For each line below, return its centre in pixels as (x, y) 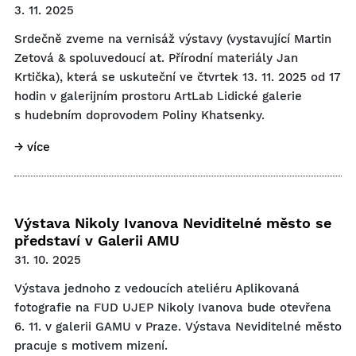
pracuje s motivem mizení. (91, 346)
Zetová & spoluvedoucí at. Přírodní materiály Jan (156, 58)
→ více (32, 147)
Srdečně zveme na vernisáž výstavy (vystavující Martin (173, 39)
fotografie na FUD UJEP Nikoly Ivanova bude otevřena (173, 308)
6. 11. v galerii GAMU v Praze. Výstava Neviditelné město (178, 327)
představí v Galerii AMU (97, 240)
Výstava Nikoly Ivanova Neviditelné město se (173, 223)
